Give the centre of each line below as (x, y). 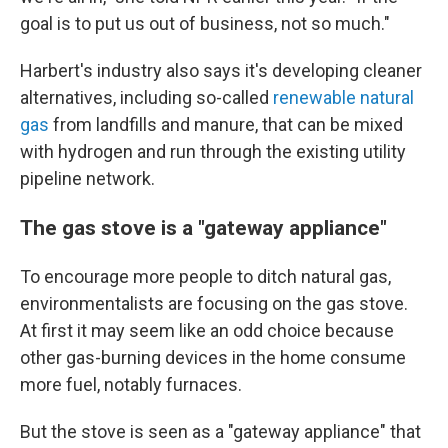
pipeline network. (87, 178)
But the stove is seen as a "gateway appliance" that (220, 431)
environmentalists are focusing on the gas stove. (214, 303)
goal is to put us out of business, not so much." (205, 23)
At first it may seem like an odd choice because (207, 330)
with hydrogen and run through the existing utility (213, 151)
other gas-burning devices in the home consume (213, 357)
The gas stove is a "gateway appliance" (203, 227)
